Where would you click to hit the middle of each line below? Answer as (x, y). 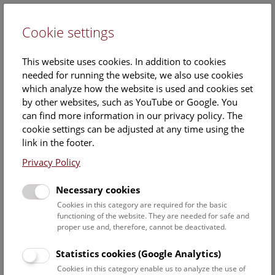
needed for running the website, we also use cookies (133, 75)
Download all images (64, 190)
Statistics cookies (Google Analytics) (138, 254)
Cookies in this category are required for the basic (142, 205)
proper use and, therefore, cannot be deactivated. (142, 227)
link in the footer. (58, 142)
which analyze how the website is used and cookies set (137, 88)
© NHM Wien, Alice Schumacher (144, 218)
